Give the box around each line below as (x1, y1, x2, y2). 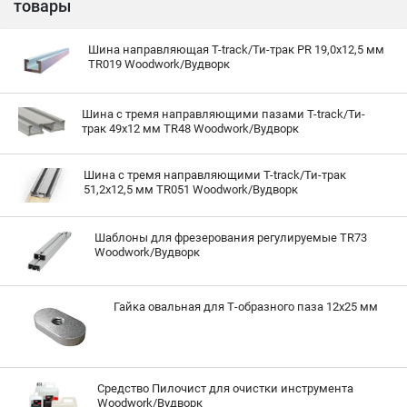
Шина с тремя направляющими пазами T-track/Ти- (82, 107, 366, 122)
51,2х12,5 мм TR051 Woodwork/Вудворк (84, 183, 299, 197)
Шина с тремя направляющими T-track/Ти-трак (84, 168, 347, 183)
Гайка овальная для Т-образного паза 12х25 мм (114, 300, 378, 313)
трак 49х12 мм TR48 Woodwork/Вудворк (82, 122, 300, 136)
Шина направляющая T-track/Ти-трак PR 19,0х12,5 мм (87, 43, 384, 56)
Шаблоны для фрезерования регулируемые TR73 (94, 230, 368, 244)
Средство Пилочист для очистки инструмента (97, 381, 354, 395)
